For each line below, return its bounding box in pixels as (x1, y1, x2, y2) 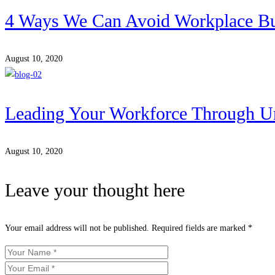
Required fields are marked (152, 223, 248, 233)
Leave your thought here (5, 180, 185, 201)
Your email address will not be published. (5, 223, 149, 233)
